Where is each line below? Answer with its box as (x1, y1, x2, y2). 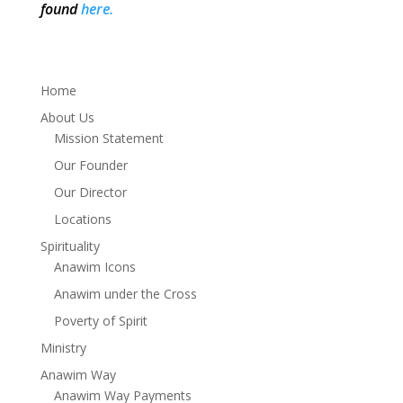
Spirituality (40, 237, 100, 255)
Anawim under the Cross (53, 285, 197, 302)
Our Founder (53, 157, 128, 174)
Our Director (53, 184, 127, 201)
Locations (53, 210, 112, 228)
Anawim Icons (53, 258, 136, 275)
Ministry (40, 339, 86, 356)
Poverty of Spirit (53, 312, 148, 329)
